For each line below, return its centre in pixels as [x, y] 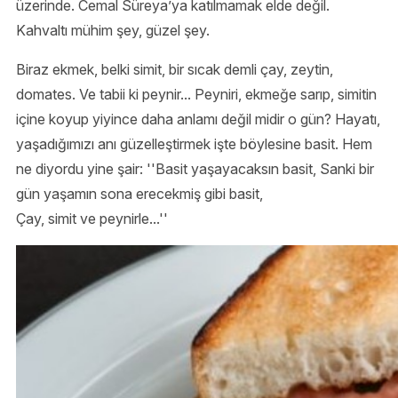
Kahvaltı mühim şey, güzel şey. [113, 30]
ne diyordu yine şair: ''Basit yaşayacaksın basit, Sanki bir [195, 168]
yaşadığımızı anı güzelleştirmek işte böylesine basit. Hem [194, 143]
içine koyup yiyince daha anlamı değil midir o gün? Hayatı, [198, 119]
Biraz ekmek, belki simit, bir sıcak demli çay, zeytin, [175, 69]
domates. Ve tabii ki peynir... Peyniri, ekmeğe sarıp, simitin [196, 94]
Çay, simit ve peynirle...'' [92, 218]
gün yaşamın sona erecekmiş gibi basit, [139, 193]
